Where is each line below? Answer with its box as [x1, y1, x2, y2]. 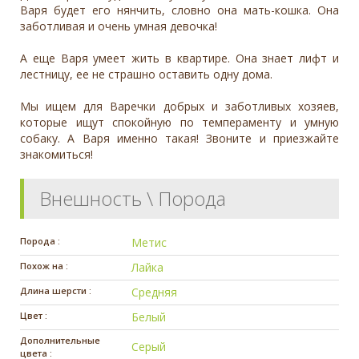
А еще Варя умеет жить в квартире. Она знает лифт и [20, 50, 339, 67]
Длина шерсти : [20, 284, 91, 297]
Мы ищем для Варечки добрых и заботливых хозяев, [20, 99, 339, 115]
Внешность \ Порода [39, 185, 226, 212]
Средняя [131, 284, 178, 301]
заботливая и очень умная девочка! [20, 18, 217, 34]
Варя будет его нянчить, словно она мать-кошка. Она [20, 2, 339, 18]
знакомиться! [20, 147, 93, 163]
